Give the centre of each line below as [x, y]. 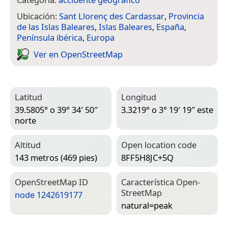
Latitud [28, 97]
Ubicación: [38, 16]
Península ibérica [50, 38]
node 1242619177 [49, 194]
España [170, 27]
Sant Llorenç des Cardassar [112, 16]
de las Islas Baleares [56, 27]
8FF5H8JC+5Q [147, 157]
